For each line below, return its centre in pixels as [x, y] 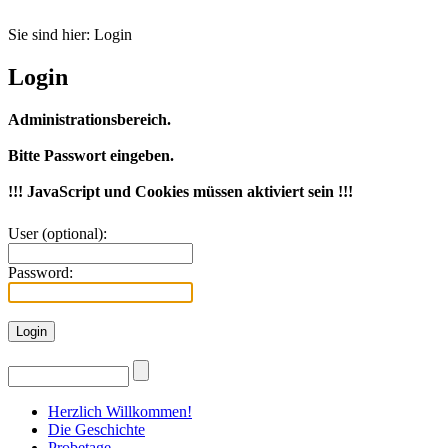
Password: [40, 272]
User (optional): [57, 233]
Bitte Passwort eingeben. [91, 155]
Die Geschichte [96, 429]
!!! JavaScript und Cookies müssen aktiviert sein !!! [180, 191]
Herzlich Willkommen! [120, 411]
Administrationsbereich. [89, 119]
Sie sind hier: [51, 34]
